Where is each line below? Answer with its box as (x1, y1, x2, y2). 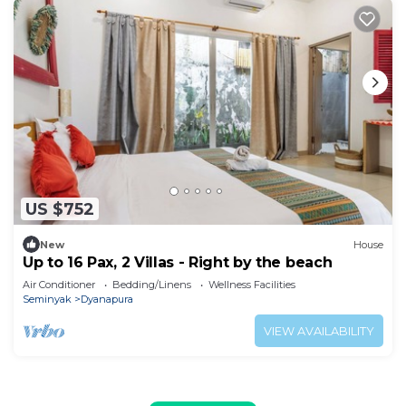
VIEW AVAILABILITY (264, 324, 374, 338)
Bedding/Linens (112, 278, 191, 292)
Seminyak (23, 293, 72, 306)
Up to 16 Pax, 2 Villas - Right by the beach (23, 254, 333, 272)
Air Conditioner (23, 278, 95, 292)
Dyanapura (81, 293, 133, 306)
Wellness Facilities (208, 278, 295, 292)
